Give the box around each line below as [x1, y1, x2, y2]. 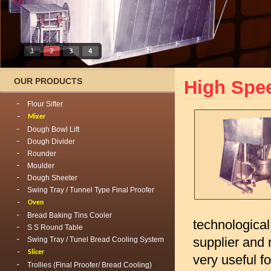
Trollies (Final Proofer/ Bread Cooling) [27, 261, 152, 269]
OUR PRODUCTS [14, 76, 82, 86]
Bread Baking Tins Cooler [27, 211, 112, 220]
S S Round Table [27, 223, 83, 232]
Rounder [27, 149, 56, 158]
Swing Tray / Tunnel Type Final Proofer [27, 186, 154, 194]
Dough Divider [27, 137, 75, 146]
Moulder [27, 162, 54, 170]
